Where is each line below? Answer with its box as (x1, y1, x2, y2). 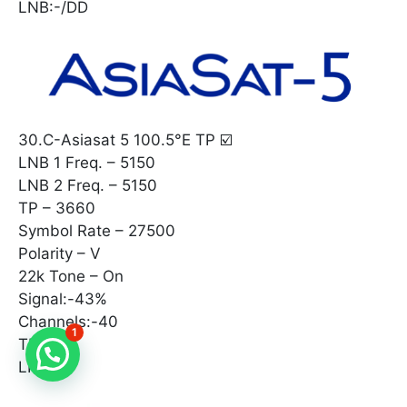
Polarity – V (18, 243, 101, 263)
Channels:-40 (18, 312, 118, 331)
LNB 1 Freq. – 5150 (18, 153, 155, 172)
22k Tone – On (18, 266, 124, 285)
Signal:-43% (18, 289, 107, 308)
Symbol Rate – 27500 (18, 221, 175, 240)
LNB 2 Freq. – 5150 (18, 175, 157, 194)
